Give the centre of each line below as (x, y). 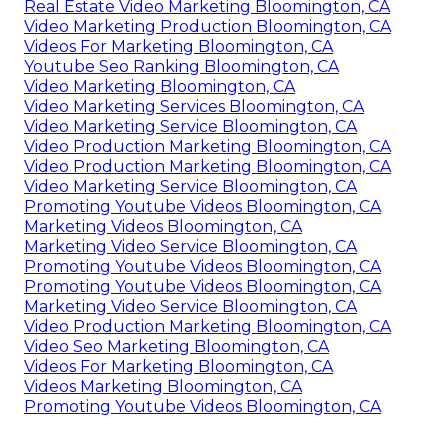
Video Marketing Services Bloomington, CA (194, 107)
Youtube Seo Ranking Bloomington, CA (181, 67)
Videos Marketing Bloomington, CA (163, 387)
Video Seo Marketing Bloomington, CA (176, 347)
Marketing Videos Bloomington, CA (163, 227)
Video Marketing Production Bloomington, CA (207, 27)
